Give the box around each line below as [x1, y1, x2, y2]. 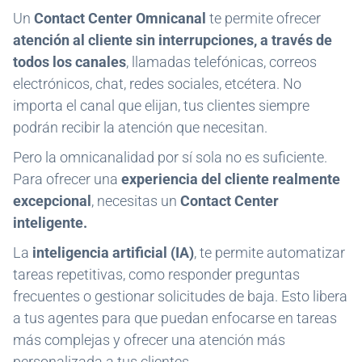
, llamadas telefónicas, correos [126, 53, 317, 70]
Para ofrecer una [13, 170, 121, 187]
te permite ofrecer [206, 10, 321, 27]
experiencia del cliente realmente [121, 170, 340, 187]
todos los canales [13, 53, 126, 70]
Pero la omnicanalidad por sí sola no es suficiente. [13, 149, 327, 166]
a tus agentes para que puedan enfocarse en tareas [13, 309, 337, 326]
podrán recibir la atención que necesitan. [13, 119, 267, 136]
